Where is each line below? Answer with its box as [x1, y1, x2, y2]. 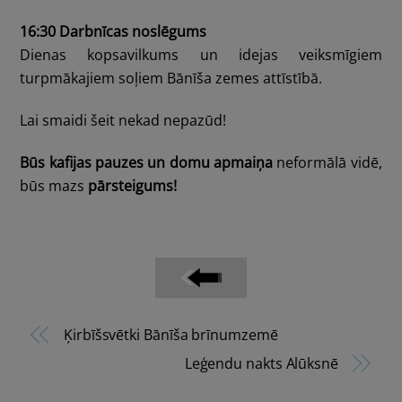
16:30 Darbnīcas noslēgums [20, 22, 207, 42]
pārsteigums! [88, 175, 178, 196]
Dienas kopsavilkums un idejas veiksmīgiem [20, 45, 382, 66]
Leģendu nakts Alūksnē [184, 354, 338, 374]
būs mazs [20, 175, 89, 196]
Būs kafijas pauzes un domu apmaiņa [20, 152, 273, 172]
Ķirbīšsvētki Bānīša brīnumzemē [64, 325, 278, 345]
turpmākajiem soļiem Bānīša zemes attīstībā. [20, 68, 327, 89]
